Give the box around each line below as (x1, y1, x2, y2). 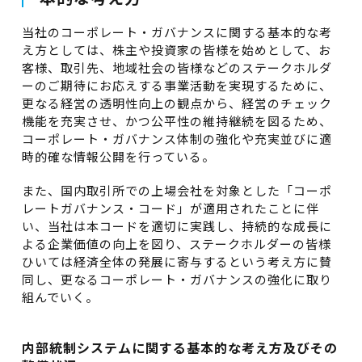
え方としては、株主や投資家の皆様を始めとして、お (21, 41, 331, 58)
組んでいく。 (21, 288, 99, 305)
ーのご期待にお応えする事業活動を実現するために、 (21, 77, 332, 94)
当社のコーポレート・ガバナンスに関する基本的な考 (21, 23, 332, 40)
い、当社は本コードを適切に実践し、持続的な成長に (21, 217, 332, 234)
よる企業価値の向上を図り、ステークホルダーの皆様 (21, 235, 331, 252)
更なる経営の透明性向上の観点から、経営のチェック (21, 95, 332, 112)
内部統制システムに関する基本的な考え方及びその (21, 338, 338, 357)
